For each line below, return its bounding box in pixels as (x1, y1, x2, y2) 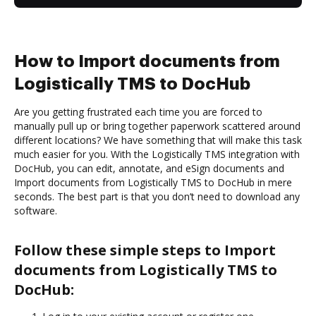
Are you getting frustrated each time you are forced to (14, 104, 262, 119)
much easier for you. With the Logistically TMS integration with (14, 147, 300, 161)
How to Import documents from (14, 52, 280, 70)
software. (14, 203, 57, 217)
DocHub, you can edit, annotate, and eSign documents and (14, 161, 284, 175)
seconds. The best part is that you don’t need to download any (14, 189, 300, 203)
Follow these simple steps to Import (14, 240, 276, 260)
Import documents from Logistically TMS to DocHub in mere (14, 175, 292, 189)
